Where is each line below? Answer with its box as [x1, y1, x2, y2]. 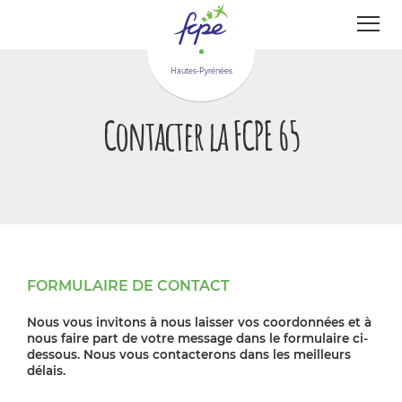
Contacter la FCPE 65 [102, 109, 300, 161]
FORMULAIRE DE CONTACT [27, 277, 230, 295]
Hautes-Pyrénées [170, 66, 232, 75]
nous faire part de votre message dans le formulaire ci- [27, 331, 368, 346]
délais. [27, 363, 66, 379]
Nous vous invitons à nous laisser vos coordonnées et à [27, 315, 371, 330]
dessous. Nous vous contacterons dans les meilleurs [27, 347, 351, 363]
